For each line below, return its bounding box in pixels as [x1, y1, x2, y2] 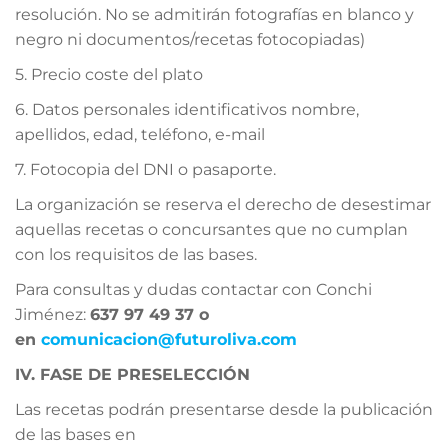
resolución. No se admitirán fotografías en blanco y [15, 4, 414, 24]
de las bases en [15, 424, 136, 444]
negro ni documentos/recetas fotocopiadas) [15, 29, 365, 49]
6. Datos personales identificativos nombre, [15, 99, 359, 119]
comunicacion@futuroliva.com [41, 329, 297, 349]
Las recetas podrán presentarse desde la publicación [15, 399, 433, 419]
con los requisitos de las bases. [15, 244, 257, 264]
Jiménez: [15, 304, 90, 324]
